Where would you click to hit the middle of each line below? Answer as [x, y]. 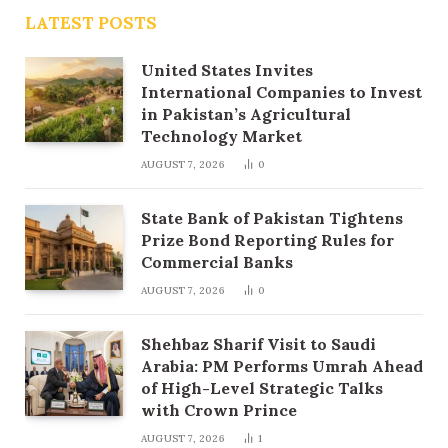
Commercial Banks [217, 262]
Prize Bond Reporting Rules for [267, 240]
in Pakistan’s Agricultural [246, 114]
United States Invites [227, 70]
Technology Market [221, 136]
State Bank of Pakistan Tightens [272, 218]
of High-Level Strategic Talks [262, 388]
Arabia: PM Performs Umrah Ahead [282, 366]
